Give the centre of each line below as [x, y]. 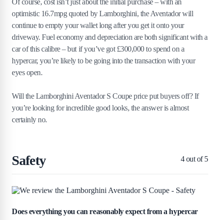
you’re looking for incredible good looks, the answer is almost [100, 108]
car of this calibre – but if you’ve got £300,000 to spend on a [98, 49]
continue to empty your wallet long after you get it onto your [98, 26]
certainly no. [29, 120]
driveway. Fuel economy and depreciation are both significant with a [110, 37]
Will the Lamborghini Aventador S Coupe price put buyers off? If [105, 96]
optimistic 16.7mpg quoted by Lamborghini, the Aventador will [103, 14]
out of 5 [196, 159]
